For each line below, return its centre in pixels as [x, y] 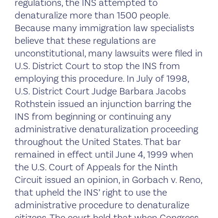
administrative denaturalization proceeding [106, 129]
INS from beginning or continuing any [93, 117]
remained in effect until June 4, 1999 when [104, 154]
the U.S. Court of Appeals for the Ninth [96, 167]
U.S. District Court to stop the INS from [97, 66]
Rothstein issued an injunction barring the [103, 104]
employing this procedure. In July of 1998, [102, 79]
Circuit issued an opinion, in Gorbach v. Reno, [108, 180]
